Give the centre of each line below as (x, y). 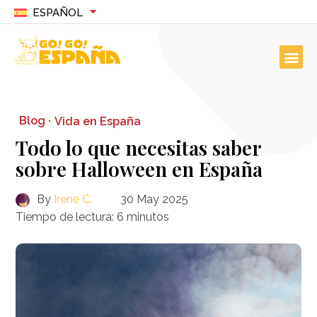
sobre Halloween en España (139, 169)
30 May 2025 (155, 199)
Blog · (35, 121)
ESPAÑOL (57, 13)
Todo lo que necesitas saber (139, 148)
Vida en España (98, 121)
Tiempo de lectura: (65, 217)
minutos (148, 217)
